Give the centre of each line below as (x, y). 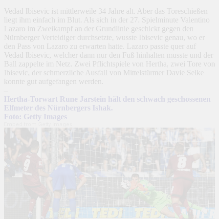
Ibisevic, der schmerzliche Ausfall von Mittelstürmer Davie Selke (104, 72)
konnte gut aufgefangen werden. (54, 81)
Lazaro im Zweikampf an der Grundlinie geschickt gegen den (99, 28)
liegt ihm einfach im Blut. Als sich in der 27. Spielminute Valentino (107, 20)
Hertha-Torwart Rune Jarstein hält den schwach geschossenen (107, 99)
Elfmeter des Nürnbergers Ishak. (58, 108)
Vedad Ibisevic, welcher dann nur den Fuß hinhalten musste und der (109, 55)
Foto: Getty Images (35, 116)
